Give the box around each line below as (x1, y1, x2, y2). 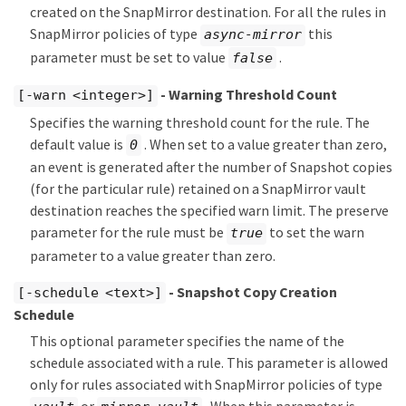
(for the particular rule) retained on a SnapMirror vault (30, 179, 366, 198)
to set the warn (266, 223, 364, 242)
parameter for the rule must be (30, 223, 227, 242)
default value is (30, 134, 126, 153)
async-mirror (204, 26, 302, 43)
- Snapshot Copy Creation (165, 282, 337, 301)
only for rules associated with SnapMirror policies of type (30, 375, 382, 394)
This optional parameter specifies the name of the (30, 332, 344, 351)
